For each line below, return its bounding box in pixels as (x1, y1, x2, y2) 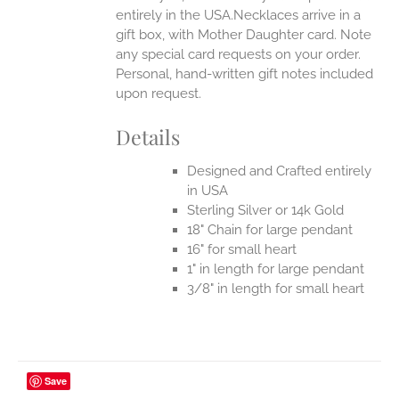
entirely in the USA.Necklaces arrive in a (116, 7, 362, 24)
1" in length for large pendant (187, 260, 365, 277)
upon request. (116, 85, 206, 102)
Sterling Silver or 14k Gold (187, 201, 345, 218)
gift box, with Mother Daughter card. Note (116, 27, 372, 44)
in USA (187, 182, 229, 199)
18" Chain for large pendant (187, 221, 354, 238)
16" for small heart (187, 240, 297, 257)
